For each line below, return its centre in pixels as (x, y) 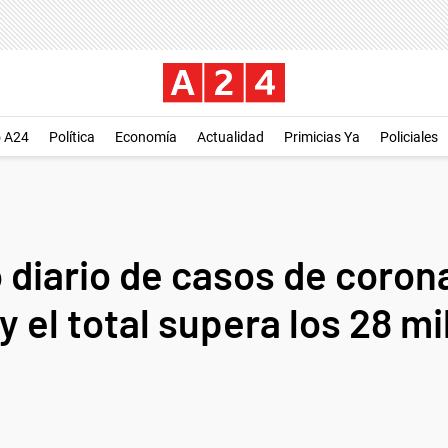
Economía (146, 137)
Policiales (409, 137)
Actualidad (230, 137)
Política (72, 137)
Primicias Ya (322, 137)
